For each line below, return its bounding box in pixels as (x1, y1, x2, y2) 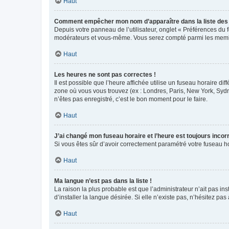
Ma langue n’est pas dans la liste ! (54, 177, 152, 185)
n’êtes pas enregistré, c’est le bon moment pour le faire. (54, 95, 208, 103)
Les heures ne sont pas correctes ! (54, 71, 156, 78)
